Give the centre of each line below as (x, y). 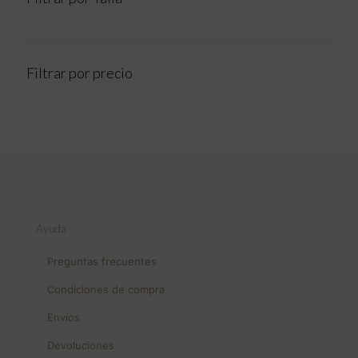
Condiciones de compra (106, 289)
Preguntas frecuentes (102, 261)
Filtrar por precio (80, 72)
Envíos (64, 317)
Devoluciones (81, 345)
